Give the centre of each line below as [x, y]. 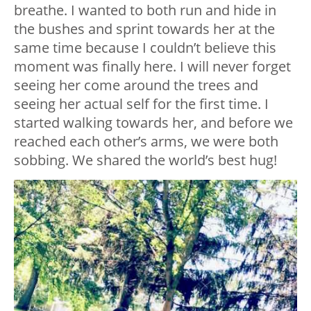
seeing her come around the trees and [136, 85]
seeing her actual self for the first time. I [141, 103]
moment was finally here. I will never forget [152, 66]
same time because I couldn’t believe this [145, 47]
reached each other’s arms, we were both [146, 141]
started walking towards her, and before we [153, 122]
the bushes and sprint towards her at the [144, 28]
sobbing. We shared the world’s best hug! [145, 160]
